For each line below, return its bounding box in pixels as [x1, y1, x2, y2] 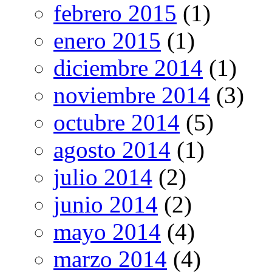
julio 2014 [53, 164, 152, 191]
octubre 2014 [53, 109, 180, 136]
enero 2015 [53, 27, 161, 54]
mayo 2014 [53, 219, 161, 245]
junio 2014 [53, 191, 158, 218]
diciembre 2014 [53, 55, 203, 81]
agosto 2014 [53, 137, 171, 163]
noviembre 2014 [53, 82, 210, 109]
